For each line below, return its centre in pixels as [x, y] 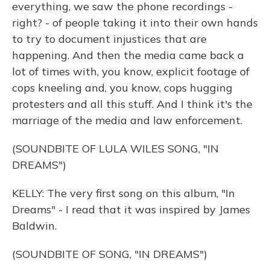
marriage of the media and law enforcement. [127, 120]
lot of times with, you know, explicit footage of [131, 71]
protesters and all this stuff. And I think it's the [132, 104]
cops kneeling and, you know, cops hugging [122, 88]
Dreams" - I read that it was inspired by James [131, 209]
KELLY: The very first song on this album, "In [124, 193]
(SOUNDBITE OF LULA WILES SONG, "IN [115, 149]
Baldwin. [34, 226]
